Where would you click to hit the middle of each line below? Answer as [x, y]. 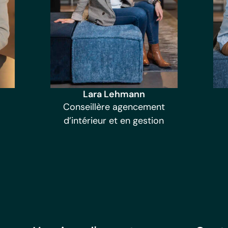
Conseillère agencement [114, 107]
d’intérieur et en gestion [114, 121]
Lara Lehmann [114, 94]
